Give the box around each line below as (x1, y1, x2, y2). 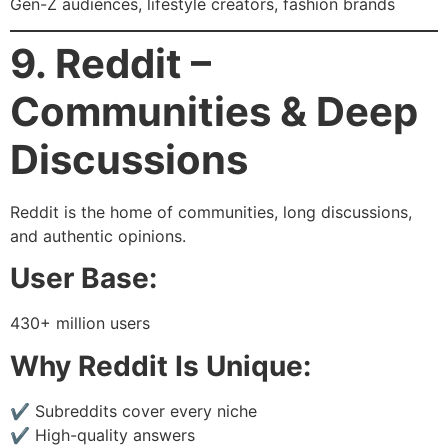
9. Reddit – (10, 39, 211, 89)
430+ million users (10, 313, 150, 334)
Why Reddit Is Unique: (10, 348, 311, 383)
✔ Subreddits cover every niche (10, 400, 257, 421)
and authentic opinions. (10, 226, 186, 247)
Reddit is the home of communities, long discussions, (10, 202, 412, 223)
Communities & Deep (10, 87, 418, 137)
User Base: (10, 261, 157, 296)
